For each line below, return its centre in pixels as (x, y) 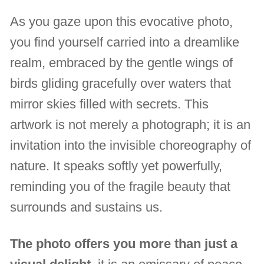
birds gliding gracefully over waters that (121, 83)
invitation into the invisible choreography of (131, 145)
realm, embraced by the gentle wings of (122, 62)
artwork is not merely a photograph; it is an (131, 124)
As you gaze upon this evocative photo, (122, 21)
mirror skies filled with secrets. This (110, 104)
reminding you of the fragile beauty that (121, 186)
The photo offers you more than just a (124, 243)
